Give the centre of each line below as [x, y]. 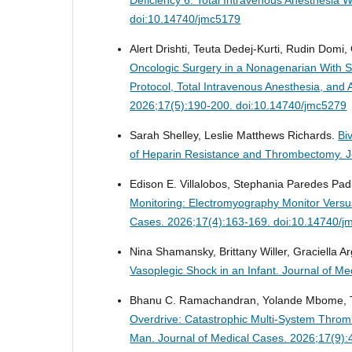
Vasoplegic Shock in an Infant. [206, 270]
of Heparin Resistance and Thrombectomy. [238, 154]
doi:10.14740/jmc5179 [185, 18]
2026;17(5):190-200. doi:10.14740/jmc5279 [238, 105]
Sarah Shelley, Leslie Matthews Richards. [234, 135]
